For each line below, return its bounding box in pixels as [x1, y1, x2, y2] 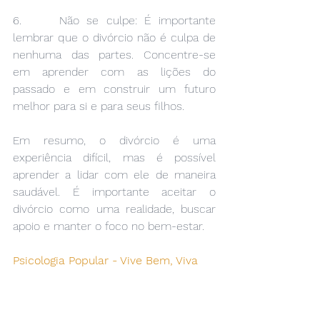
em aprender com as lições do [13, 65, 216, 79]
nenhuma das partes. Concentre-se [13, 48, 216, 62]
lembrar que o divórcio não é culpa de [13, 31, 216, 45]
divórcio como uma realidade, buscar [13, 202, 216, 216]
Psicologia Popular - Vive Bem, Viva [13, 254, 201, 268]
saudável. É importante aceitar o [13, 185, 216, 199]
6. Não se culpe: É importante [13, 14, 216, 28]
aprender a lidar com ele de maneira [13, 168, 216, 182]
